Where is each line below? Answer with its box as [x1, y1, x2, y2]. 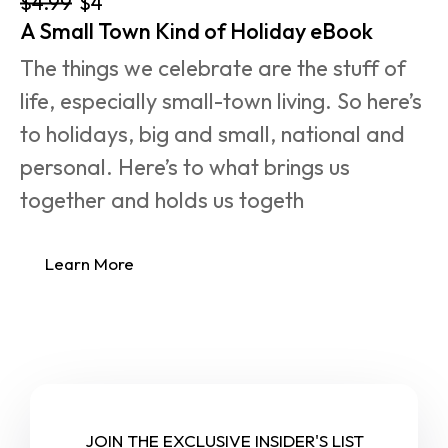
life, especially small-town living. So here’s [20, 86, 427, 115]
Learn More [45, 253, 134, 275]
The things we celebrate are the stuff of [20, 53, 411, 82]
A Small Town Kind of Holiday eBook [20, 16, 373, 45]
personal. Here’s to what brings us [20, 152, 355, 181]
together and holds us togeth [20, 185, 304, 214]
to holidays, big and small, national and [20, 119, 410, 148]
